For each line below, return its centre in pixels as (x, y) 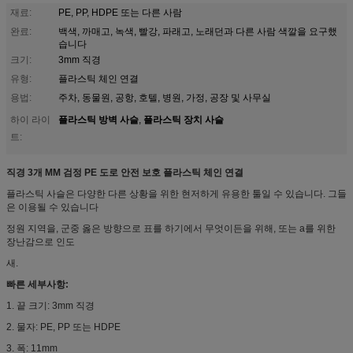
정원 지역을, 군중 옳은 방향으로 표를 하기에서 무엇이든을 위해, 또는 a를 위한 (171, 228)
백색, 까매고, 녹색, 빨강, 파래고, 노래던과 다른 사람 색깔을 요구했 (198, 31)
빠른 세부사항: (37, 284)
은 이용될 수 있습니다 (52, 207)
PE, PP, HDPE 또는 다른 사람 (120, 12)
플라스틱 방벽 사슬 (98, 119)
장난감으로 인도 (41, 242)
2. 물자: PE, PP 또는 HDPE (63, 327)
